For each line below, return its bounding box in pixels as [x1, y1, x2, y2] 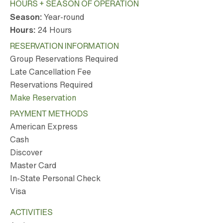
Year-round [42, 10, 84, 23]
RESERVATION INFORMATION [10, 39, 119, 52]
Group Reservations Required [10, 53, 118, 65]
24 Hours [35, 23, 72, 36]
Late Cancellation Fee [10, 66, 91, 78]
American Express [10, 120, 78, 133]
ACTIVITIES [10, 206, 53, 219]
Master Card [10, 159, 56, 172]
